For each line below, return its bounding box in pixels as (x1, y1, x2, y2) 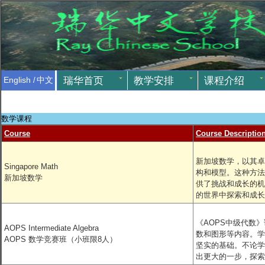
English (4, 76, 31, 85)
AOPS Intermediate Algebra (4, 224, 99, 232)
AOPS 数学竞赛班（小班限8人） (4, 235, 117, 244)
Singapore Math (4, 162, 58, 171)
